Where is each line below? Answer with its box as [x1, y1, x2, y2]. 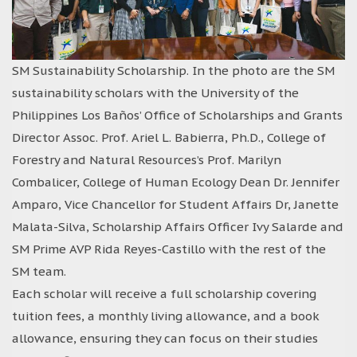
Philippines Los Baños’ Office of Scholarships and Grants [12, 107, 343, 123]
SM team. [12, 263, 66, 279]
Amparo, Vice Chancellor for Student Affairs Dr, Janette [12, 196, 339, 212]
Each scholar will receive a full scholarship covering [12, 285, 316, 301]
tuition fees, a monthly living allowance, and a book [12, 308, 320, 324]
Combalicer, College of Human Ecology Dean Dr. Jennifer [12, 174, 339, 190]
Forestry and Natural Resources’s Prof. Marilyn [12, 151, 281, 167]
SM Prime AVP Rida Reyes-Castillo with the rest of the [12, 241, 326, 257]
